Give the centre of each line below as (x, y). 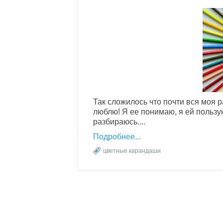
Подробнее (114, 136)
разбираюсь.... (119, 121)
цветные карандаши (132, 151)
